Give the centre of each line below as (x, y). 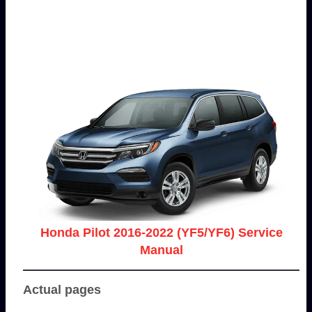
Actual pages (62, 290)
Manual (161, 250)
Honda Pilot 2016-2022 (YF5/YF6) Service (161, 233)
